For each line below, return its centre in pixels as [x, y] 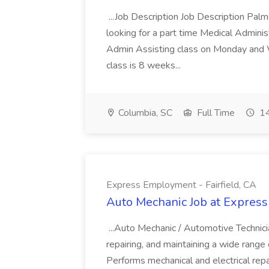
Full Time [215, 113]
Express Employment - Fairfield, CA [181, 185]
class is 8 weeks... [145, 65]
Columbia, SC [144, 113]
